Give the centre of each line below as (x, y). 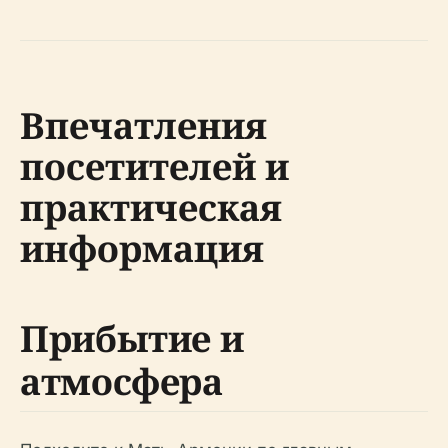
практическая (151, 207)
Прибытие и (132, 338)
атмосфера (121, 381)
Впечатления (143, 125)
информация (142, 248)
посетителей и (154, 166)
